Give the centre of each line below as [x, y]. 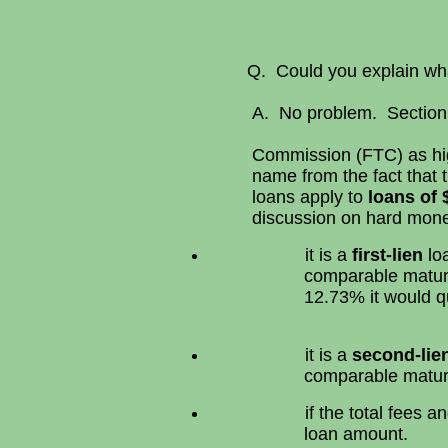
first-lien [387, 255]
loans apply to [310, 197]
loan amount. [356, 434]
